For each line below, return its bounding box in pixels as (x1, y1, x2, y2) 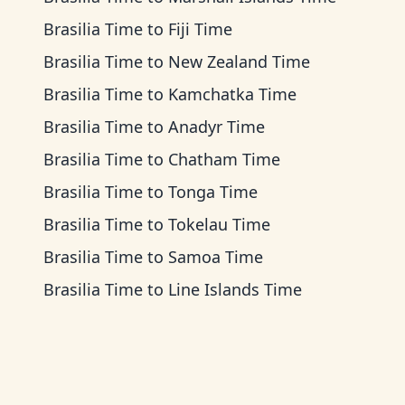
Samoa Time (168, 246, 263, 268)
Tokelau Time (168, 213, 270, 235)
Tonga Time (168, 181, 258, 202)
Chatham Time (168, 148, 280, 170)
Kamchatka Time (168, 83, 297, 105)
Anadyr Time (168, 116, 265, 137)
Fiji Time (168, 18, 232, 40)
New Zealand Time (168, 51, 310, 72)
